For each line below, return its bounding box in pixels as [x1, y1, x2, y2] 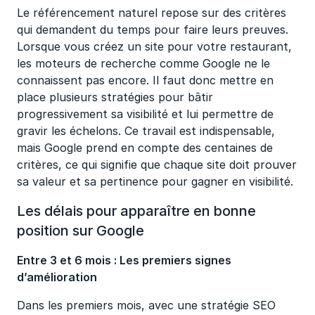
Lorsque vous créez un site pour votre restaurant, [17, 39, 292, 53]
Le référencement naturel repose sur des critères [17, 6, 286, 20]
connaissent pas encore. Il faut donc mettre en [17, 73, 274, 87]
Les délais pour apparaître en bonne [17, 202, 256, 219]
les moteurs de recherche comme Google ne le [17, 56, 270, 70]
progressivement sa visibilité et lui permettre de [17, 107, 274, 121]
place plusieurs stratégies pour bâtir [17, 90, 213, 104]
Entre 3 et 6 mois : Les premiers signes [17, 253, 231, 267]
